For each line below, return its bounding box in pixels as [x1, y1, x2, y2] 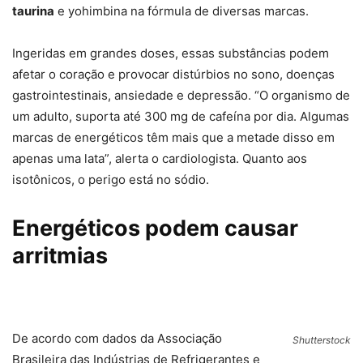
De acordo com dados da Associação [12, 331, 222, 347]
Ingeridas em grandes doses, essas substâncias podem [12, 45, 329, 62]
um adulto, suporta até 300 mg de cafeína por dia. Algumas [12, 109, 349, 125]
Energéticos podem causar [12, 215, 298, 242]
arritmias [12, 242, 113, 270]
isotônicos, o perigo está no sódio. [12, 172, 209, 188]
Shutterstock [293, 334, 351, 347]
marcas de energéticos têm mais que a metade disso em [12, 130, 335, 146]
